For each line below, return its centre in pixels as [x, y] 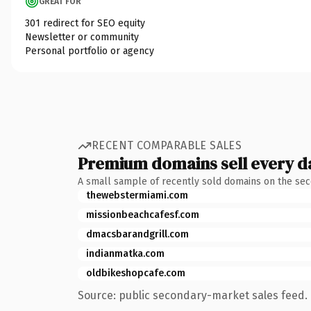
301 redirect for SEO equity [85, 23]
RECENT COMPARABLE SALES [167, 145]
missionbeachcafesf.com [143, 215]
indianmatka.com [125, 253]
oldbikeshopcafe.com [136, 273]
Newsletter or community [82, 37]
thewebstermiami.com [137, 195]
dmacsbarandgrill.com [137, 234]
